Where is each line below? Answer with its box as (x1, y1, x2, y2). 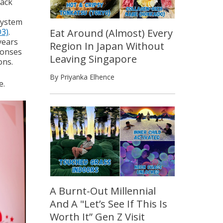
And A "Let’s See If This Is (50, 197, 167, 211)
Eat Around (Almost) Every (50, 26, 173, 40)
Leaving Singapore (50, 52, 137, 66)
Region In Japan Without (50, 39, 164, 53)
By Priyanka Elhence (50, 72, 114, 82)
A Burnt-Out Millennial (50, 184, 156, 198)
